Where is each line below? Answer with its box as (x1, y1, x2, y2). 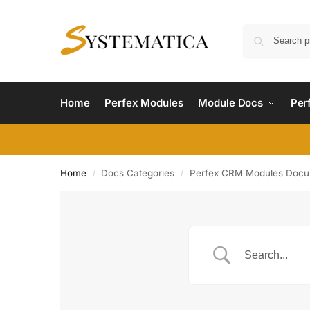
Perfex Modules (104, 95, 183, 109)
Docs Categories (101, 167, 175, 179)
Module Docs (198, 95, 264, 109)
